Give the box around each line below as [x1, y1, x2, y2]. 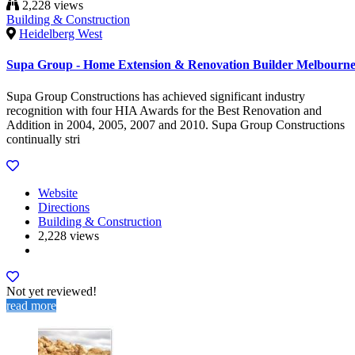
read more [6, 298, 56, 312]
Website [38, 185, 78, 200]
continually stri [6, 132, 80, 146]
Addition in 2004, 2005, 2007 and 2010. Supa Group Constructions [6, 117, 345, 132]
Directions [38, 200, 90, 214]
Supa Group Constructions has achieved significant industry [6, 89, 305, 103]
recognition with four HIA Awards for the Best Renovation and [6, 103, 322, 117]
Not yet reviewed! [6, 284, 97, 298]
